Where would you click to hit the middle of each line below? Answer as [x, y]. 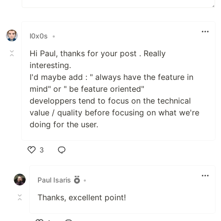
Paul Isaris [54, 180]
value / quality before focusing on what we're [114, 113]
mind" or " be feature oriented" [87, 89]
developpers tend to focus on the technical [110, 101]
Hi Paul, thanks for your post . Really [98, 54]
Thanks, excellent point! [82, 198]
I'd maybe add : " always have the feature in [111, 77]
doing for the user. [64, 125]
